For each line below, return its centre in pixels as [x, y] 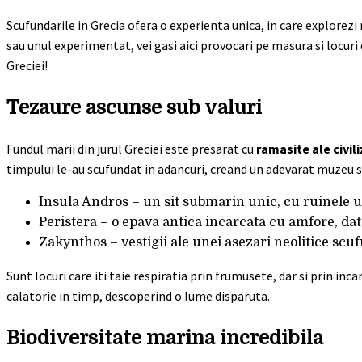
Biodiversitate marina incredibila [165, 338]
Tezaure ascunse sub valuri [134, 108]
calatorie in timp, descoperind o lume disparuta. [138, 296]
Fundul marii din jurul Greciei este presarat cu [131, 149]
